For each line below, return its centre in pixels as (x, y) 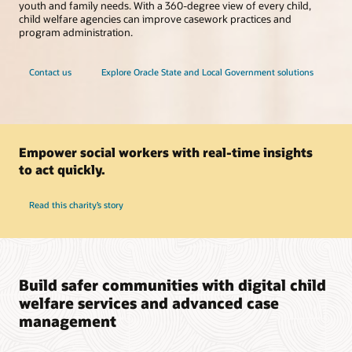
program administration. (76, 33)
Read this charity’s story (76, 205)
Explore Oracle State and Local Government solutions (208, 71)
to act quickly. (62, 170)
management (68, 321)
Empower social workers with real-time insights (166, 152)
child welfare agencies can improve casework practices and (155, 19)
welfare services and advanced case (149, 303)
